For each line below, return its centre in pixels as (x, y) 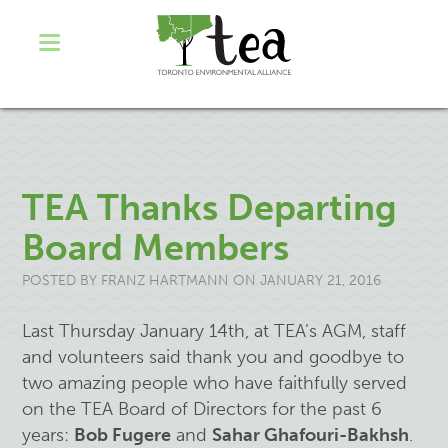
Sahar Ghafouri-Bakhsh (311, 435)
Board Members (156, 247)
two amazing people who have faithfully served (215, 383)
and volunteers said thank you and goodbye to (213, 357)
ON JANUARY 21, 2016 (307, 280)
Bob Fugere (123, 435)
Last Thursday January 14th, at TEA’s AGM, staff (214, 331)
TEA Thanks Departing (210, 207)
